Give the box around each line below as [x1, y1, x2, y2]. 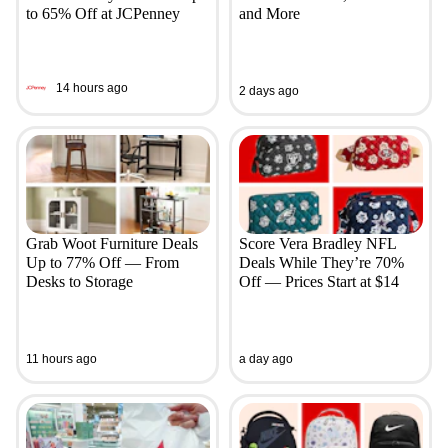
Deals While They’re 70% [238, 254, 404, 272]
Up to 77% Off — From [25, 254, 179, 272]
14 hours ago [55, 80, 128, 95]
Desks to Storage [25, 273, 133, 291]
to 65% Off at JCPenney [25, 5, 180, 23]
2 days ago [238, 83, 299, 98]
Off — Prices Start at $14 [238, 273, 399, 291]
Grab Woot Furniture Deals [25, 235, 198, 253]
